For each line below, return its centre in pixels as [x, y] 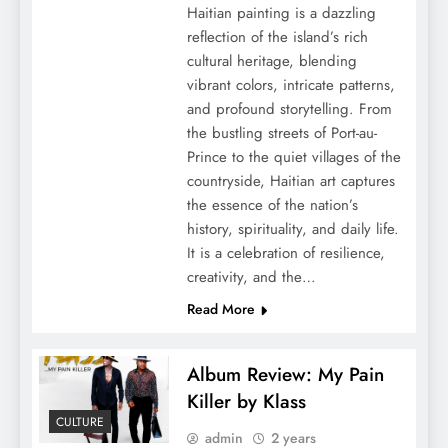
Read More [220, 309]
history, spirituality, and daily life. [292, 229]
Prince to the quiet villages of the [293, 157]
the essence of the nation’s [272, 205]
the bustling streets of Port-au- [281, 133]
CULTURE [80, 421]
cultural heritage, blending [271, 61]
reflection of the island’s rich [277, 37]
